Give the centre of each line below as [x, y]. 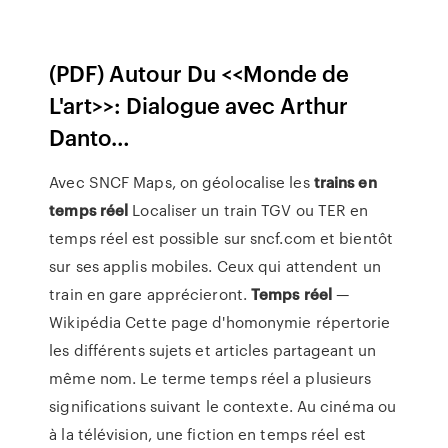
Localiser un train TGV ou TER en [248, 210]
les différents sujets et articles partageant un [212, 350]
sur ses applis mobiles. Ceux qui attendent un [215, 266]
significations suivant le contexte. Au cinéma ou [223, 406]
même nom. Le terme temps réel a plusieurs [210, 378]
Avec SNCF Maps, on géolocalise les [181, 182]
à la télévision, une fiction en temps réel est [207, 434]
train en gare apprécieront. [150, 294]
